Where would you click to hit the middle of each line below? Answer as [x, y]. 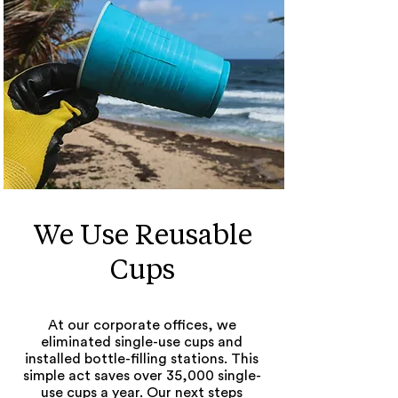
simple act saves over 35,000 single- [142, 376]
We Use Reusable [142, 235]
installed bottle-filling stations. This [142, 359]
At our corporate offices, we [142, 325]
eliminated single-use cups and [142, 342]
